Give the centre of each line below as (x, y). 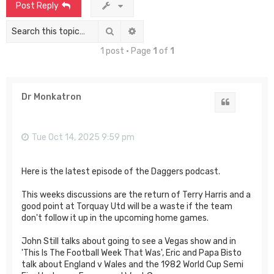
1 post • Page (126, 51)
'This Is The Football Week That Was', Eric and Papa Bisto (131, 253)
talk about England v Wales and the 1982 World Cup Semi (132, 264)
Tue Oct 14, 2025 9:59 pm (83, 137)
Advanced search (171, 31)
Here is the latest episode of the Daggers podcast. (121, 171)
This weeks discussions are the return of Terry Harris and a (136, 194)
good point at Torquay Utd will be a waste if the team (127, 206)
